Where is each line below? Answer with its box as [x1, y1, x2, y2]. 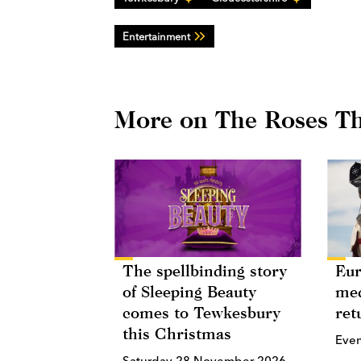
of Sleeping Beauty [122, 282, 256, 301]
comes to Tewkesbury [122, 303, 280, 322]
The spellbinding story [122, 261, 287, 280]
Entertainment [122, 29, 190, 43]
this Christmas [122, 324, 231, 343]
